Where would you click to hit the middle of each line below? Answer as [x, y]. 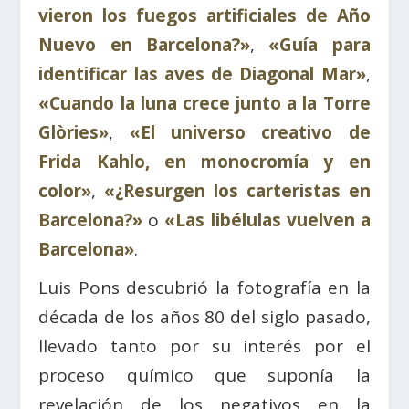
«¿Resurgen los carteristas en [237, 191]
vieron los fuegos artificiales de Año [204, 16]
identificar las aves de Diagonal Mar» [202, 74]
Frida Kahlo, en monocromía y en [204, 162]
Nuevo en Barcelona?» [144, 45]
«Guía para [320, 45]
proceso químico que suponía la [204, 376]
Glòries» [74, 133]
